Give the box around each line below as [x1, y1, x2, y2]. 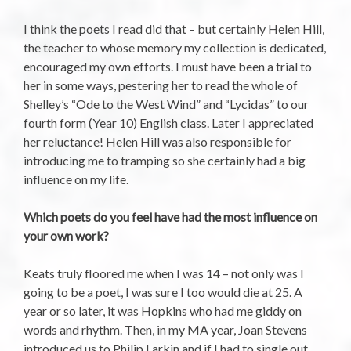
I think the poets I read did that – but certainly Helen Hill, [24, 20, 324, 36]
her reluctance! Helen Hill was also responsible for [24, 133, 291, 149]
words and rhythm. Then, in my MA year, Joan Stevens [24, 321, 307, 337]
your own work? [24, 227, 109, 243]
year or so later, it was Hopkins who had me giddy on [24, 302, 302, 318]
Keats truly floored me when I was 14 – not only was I [24, 265, 304, 280]
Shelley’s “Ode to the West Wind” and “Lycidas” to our [24, 96, 309, 111]
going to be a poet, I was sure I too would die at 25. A [24, 284, 302, 299]
